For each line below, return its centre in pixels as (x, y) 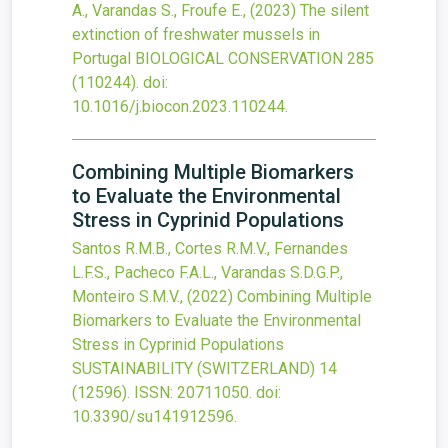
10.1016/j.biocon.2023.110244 (178, 106)
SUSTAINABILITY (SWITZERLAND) (193, 368)
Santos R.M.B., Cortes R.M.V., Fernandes (210, 248)
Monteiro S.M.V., (129, 296)
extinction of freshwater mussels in (196, 34)
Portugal (101, 58)
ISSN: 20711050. (193, 392)
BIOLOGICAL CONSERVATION (239, 58)
